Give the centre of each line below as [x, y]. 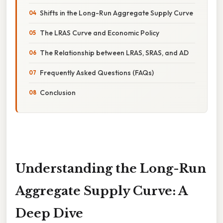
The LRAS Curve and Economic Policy [100, 33]
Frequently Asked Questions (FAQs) [97, 72]
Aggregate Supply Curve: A [102, 191]
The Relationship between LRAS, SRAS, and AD [114, 53]
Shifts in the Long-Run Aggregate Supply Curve [116, 13]
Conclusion [58, 92]
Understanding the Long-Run [111, 168]
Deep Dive [49, 213]
